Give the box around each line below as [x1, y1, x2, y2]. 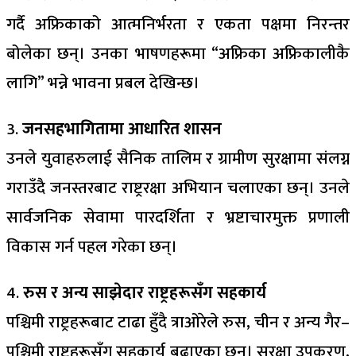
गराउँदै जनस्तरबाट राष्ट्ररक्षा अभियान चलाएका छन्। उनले [6, 174, 350, 202]
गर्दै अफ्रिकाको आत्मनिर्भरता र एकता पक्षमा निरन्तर [6, 10, 350, 38]
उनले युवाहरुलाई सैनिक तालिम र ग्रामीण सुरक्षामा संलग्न [6, 145, 350, 172]
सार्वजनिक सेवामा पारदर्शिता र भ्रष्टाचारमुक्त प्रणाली [6, 203, 350, 231]
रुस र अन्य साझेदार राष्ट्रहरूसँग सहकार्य [23, 279, 266, 307]
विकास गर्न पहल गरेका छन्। [6, 233, 177, 261]
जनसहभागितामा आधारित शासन [22, 115, 222, 143]
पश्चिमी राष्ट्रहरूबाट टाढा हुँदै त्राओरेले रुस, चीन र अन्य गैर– [6, 308, 350, 336]
